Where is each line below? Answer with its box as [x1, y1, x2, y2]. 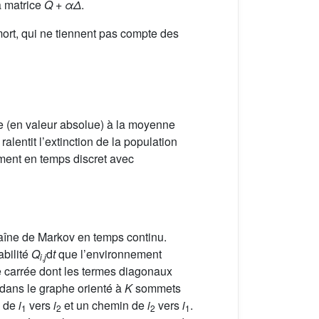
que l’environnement [56, 245, 162, 262]
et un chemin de [61, 296, 147, 313]
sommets [132, 279, 181, 296]
